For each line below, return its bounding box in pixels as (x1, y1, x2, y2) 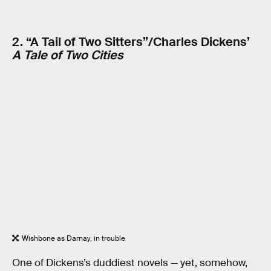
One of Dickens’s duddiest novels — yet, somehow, (12, 256, 247, 270)
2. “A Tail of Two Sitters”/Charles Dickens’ (12, 34, 250, 50)
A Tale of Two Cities (12, 47, 123, 64)
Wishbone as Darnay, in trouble (22, 233, 125, 243)
